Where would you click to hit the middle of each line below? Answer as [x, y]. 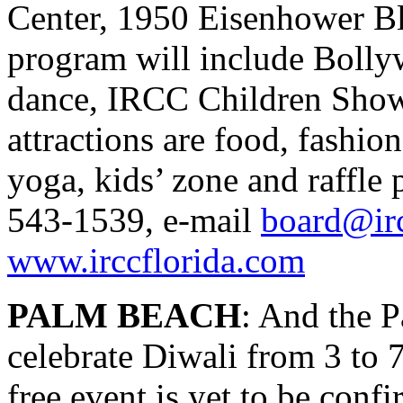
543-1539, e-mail [134, 220]
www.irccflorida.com [156, 260]
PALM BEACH [124, 315]
